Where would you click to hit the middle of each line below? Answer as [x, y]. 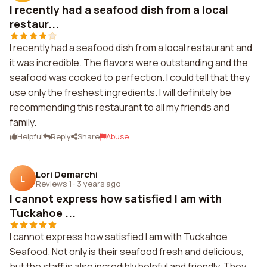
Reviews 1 [54, 183]
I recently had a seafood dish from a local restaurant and [131, 48]
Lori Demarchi [67, 174]
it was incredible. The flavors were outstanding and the [129, 63]
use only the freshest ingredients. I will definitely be [120, 92]
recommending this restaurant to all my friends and [119, 107]
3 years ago [99, 183]
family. [23, 122]
